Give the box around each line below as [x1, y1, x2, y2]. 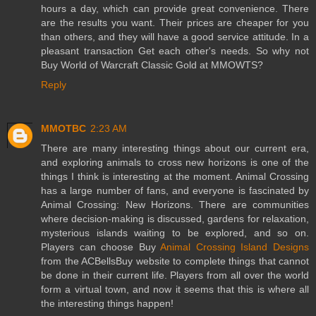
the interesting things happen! [41, 297, 174, 309]
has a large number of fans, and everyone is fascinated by [41, 184, 309, 196]
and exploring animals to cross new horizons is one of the [41, 156, 309, 168]
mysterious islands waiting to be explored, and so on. [41, 226, 309, 238]
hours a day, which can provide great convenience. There [41, 2, 309, 14]
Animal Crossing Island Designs [160, 241, 310, 253]
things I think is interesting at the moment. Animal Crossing [41, 170, 309, 182]
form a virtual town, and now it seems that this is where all [41, 283, 309, 295]
